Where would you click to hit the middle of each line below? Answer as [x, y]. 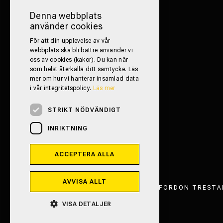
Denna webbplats [66, 16]
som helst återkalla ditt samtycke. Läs [84, 69]
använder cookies [66, 26]
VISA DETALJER [87, 204]
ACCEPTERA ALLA [85, 154]
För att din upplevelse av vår [70, 41]
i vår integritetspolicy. [61, 88]
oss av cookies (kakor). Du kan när [79, 60]
